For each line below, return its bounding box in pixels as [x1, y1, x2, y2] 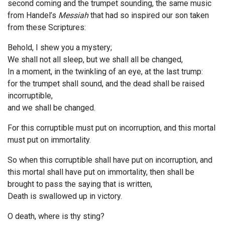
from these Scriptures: [8, 23, 86, 33]
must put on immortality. [8, 135, 91, 145]
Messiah [58, 11, 88, 21]
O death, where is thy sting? [8, 211, 104, 221]
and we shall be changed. [8, 103, 95, 113]
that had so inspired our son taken [88, 11, 209, 21]
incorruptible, [8, 91, 53, 101]
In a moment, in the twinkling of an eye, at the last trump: [8, 67, 203, 77]
